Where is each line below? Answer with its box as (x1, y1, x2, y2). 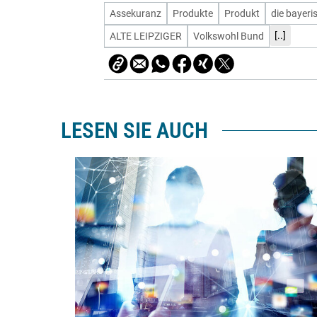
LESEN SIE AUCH (61, 117, 208, 143)
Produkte (173, 8, 213, 20)
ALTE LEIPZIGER (110, 30, 182, 42)
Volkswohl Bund (193, 30, 264, 42)
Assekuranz (110, 8, 161, 20)
